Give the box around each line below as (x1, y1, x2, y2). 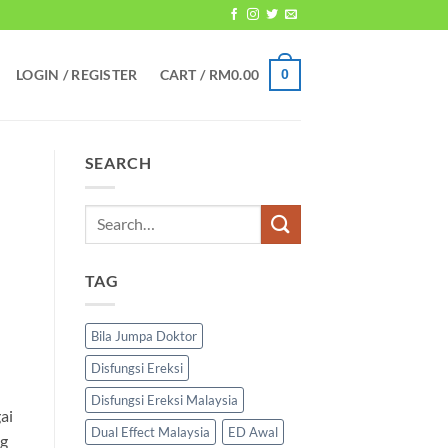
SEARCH (84, 153, 152, 172)
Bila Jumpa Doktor (90, 328, 197, 345)
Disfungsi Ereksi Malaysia (90, 392, 238, 409)
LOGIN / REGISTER (15, 65, 138, 83)
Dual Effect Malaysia (90, 424, 210, 441)
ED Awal (227, 424, 278, 441)
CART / (159, 65, 209, 83)
